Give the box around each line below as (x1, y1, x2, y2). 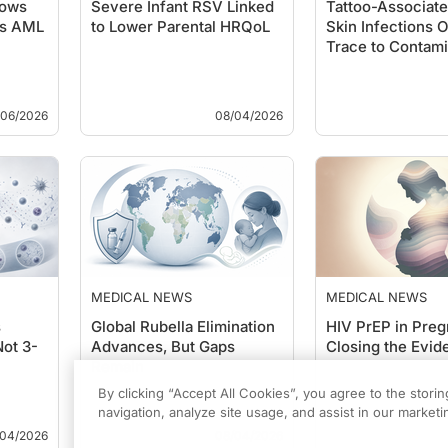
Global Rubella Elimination (91, 317, 275, 336)
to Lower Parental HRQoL (91, 17, 270, 36)
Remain (91, 357, 144, 376)
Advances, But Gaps (91, 337, 235, 356)
